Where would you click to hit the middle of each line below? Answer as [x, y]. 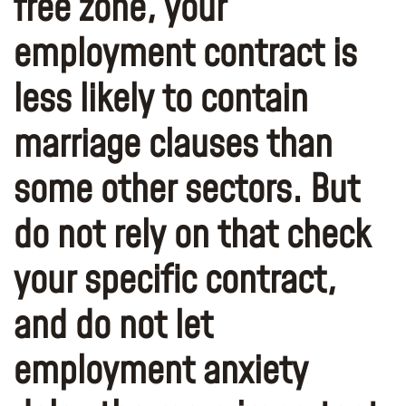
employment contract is [185, 54]
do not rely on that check [192, 236]
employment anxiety [161, 372]
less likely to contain [161, 100]
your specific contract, [175, 281]
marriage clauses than [173, 145]
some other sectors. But [187, 190]
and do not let [113, 326]
